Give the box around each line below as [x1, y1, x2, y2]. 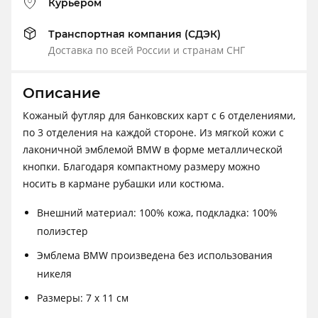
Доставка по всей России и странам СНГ [48, 43, 245, 57]
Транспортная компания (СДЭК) [48, 28, 221, 41]
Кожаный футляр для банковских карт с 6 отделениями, [23, 109, 295, 123]
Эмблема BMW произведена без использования [37, 248, 273, 263]
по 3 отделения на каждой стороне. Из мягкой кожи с [23, 126, 284, 140]
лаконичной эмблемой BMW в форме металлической [23, 143, 283, 157]
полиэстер [37, 224, 88, 238]
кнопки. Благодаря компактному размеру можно [23, 160, 260, 174]
